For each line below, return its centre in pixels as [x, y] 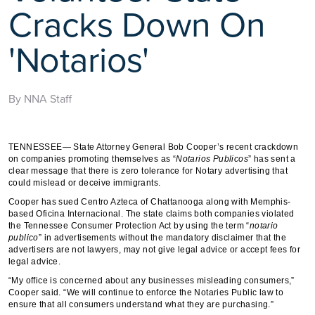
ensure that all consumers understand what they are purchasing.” [141, 304]
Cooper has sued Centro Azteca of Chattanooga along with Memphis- [150, 201]
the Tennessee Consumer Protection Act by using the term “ [129, 225]
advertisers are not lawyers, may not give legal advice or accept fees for [155, 249]
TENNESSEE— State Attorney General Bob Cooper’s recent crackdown [154, 147]
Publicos [231, 159]
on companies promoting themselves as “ [92, 159]
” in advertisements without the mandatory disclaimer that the [162, 237]
